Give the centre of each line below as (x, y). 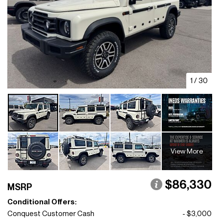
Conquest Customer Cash (51, 213)
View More (187, 151)
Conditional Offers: (42, 202)
